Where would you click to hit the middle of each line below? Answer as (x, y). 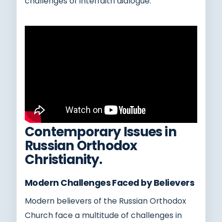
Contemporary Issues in (101, 132)
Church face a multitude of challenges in (103, 215)
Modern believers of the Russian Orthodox (106, 201)
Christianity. (63, 159)
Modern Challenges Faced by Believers (110, 183)
